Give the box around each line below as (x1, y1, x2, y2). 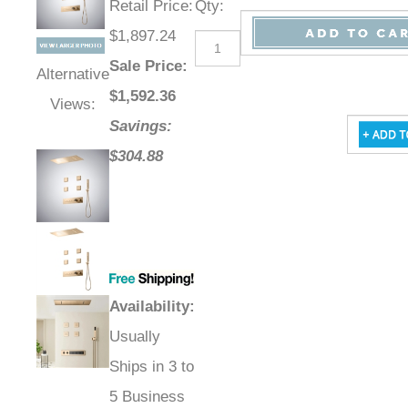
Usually (109, 328, 160, 346)
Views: (50, 96, 96, 114)
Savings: (109, 117, 172, 136)
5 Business (109, 388, 185, 406)
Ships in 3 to (109, 358, 194, 376)
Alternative (36, 66, 109, 84)
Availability (109, 298, 189, 316)
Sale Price (109, 57, 182, 76)
